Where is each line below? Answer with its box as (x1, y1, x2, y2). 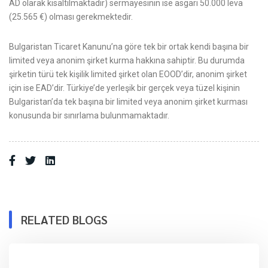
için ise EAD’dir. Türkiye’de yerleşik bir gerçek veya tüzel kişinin (9, 83, 240, 93)
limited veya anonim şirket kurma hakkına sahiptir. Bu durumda (9, 55, 245, 65)
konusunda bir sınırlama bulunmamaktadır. (9, 110, 169, 120)
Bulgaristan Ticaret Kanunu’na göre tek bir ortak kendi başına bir (9, 41, 249, 51)
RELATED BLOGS (21, 212, 108, 228)
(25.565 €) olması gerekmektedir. (9, 12, 133, 22)
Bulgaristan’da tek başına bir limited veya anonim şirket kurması (9, 96, 248, 106)
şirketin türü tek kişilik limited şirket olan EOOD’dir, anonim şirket (9, 69, 247, 79)
